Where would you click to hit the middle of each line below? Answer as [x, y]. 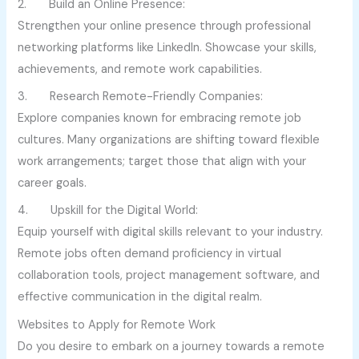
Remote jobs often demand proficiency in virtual [150, 254]
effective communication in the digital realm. [140, 297]
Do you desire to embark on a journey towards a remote [171, 346]
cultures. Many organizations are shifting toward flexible [169, 140]
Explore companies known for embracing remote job [160, 119]
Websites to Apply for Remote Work [117, 325]
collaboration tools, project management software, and [169, 276]
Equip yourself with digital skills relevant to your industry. [171, 232]
